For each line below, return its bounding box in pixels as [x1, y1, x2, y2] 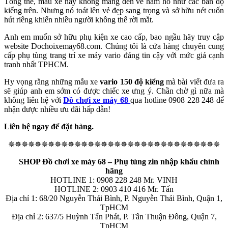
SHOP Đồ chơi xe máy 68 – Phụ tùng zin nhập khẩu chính [19, 157, 219, 166]
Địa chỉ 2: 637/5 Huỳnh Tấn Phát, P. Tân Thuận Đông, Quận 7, [11, 212, 217, 221]
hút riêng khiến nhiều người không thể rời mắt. [4, 15, 156, 24]
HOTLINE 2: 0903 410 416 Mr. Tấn [54, 185, 174, 194]
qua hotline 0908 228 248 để [130, 96, 224, 105]
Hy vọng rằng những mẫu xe [4, 77, 100, 87]
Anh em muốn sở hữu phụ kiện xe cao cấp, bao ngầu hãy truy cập [4, 33, 224, 42]
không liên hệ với [4, 96, 64, 105]
